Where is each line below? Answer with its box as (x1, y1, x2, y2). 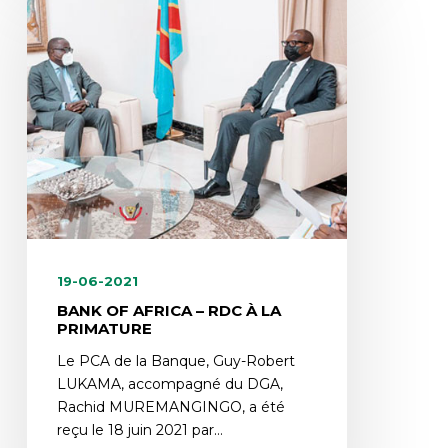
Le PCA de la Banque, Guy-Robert (56, 351, 295, 370)
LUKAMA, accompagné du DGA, (56, 374, 283, 393)
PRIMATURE (56, 318, 152, 338)
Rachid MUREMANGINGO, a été (56, 397, 285, 416)
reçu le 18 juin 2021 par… (56, 420, 223, 439)
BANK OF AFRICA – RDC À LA (56, 300, 281, 320)
